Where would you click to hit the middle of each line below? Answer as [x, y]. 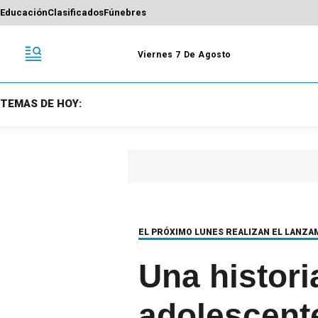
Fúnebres [125, 13]
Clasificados [76, 13]
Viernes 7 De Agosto [184, 54]
